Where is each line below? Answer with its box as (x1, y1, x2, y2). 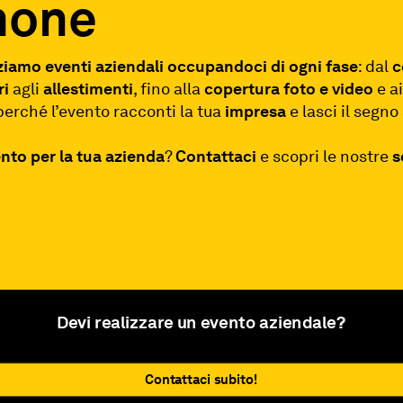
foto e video (283, 78, 374, 98)
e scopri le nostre (256, 146, 393, 166)
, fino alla (133, 78, 205, 98)
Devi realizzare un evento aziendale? (57, 312, 346, 334)
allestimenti (43, 78, 134, 98)
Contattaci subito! (145, 372, 258, 388)
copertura (204, 78, 281, 98)
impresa (225, 101, 287, 121)
